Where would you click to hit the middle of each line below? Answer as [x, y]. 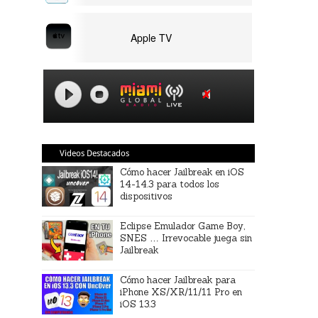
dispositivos [147, 196]
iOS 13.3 [138, 304]
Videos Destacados [95, 153]
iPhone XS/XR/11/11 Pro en [181, 292]
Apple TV [151, 38]
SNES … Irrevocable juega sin [186, 238]
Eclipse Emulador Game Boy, [183, 226]
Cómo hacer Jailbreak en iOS [182, 172]
